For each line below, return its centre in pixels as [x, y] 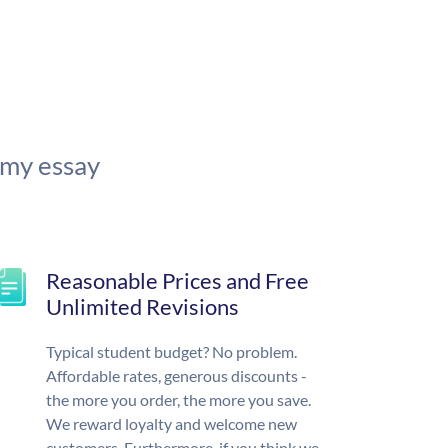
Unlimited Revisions [142, 307]
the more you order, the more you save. [178, 400]
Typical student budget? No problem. [171, 352]
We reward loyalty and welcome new [171, 424]
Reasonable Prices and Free [177, 281]
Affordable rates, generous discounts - [176, 376]
